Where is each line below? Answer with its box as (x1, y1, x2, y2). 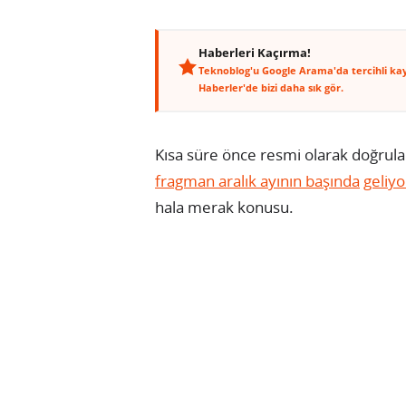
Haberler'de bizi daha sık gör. (198, 80, 343, 94)
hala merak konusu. (155, 196, 294, 217)
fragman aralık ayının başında (155, 169, 360, 191)
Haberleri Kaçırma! (198, 44, 311, 61)
